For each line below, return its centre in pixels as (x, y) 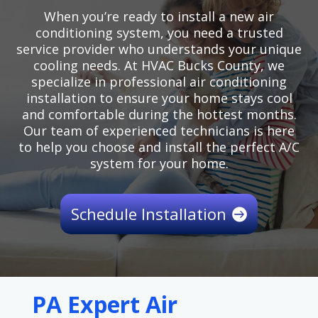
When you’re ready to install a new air (159, 17)
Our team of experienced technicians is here (159, 131)
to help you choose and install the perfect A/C (159, 147)
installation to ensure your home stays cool (159, 98)
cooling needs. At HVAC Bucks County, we (159, 66)
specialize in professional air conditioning (159, 82)
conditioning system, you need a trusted (159, 33)
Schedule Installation (149, 214)
